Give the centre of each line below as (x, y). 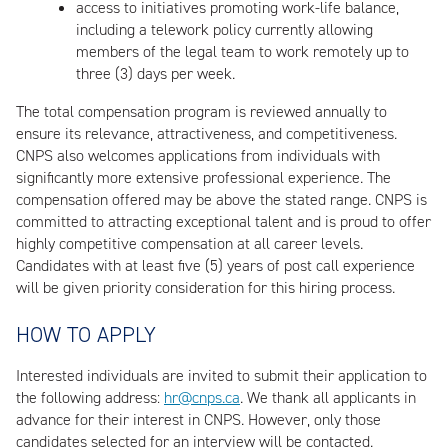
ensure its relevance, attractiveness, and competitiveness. (206, 134)
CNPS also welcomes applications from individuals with (198, 156)
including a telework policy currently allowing (224, 30)
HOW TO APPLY (86, 335)
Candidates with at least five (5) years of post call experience (215, 266)
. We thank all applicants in (328, 397)
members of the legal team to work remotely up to (242, 52)
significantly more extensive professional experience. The (203, 178)
